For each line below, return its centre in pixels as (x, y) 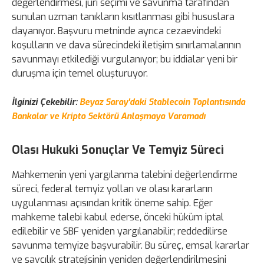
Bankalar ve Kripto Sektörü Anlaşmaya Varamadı (109, 117)
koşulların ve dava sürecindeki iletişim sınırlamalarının (126, 45)
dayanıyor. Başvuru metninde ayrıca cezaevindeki (116, 31)
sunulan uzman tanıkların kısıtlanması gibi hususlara (123, 17)
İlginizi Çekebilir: (44, 103)
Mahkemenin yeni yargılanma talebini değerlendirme (125, 175)
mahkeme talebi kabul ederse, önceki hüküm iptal (118, 217)
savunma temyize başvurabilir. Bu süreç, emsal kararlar (131, 246)
